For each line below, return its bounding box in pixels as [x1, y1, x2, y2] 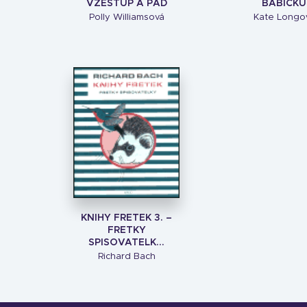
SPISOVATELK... [88, 238, 164, 247]
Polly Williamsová [88, 13, 164, 22]
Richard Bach [97, 252, 156, 261]
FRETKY [107, 225, 146, 235]
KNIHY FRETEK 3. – [81, 213, 172, 223]
